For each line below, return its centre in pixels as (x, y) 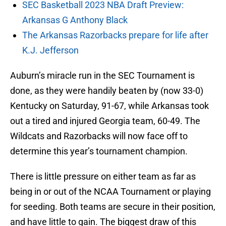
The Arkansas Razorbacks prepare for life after (115, 35)
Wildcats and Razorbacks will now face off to (99, 136)
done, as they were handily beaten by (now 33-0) (107, 91)
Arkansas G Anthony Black (75, 20)
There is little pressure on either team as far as (103, 177)
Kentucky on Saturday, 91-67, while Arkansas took (109, 106)
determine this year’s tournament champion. (99, 151)
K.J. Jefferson (50, 50)
